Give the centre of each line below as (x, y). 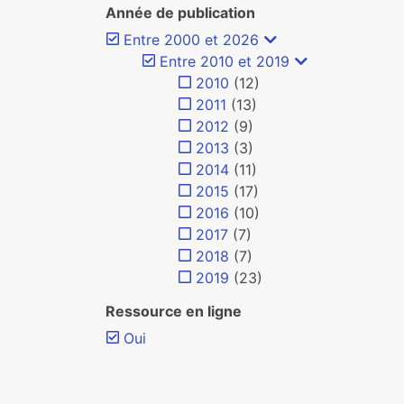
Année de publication (180, 13)
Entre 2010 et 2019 (225, 61)
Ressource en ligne (174, 311)
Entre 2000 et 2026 (191, 40)
